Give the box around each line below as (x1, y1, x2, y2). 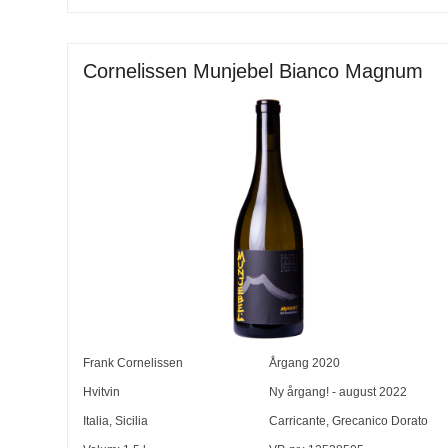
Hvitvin (83, 385, 121, 400)
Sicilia (115, 414, 149, 429)
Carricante (268, 414, 326, 429)
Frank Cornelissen (83, 356, 184, 371)
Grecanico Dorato (331, 414, 428, 429)
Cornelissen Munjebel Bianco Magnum (83, 59, 424, 82)
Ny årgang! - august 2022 (268, 385, 407, 400)
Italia (83, 414, 110, 429)
